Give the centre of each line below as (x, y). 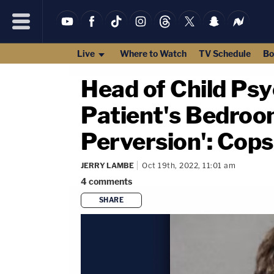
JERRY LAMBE (107, 165)
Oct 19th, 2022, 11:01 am (189, 165)
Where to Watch (153, 54)
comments (110, 181)
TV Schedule (224, 54)
